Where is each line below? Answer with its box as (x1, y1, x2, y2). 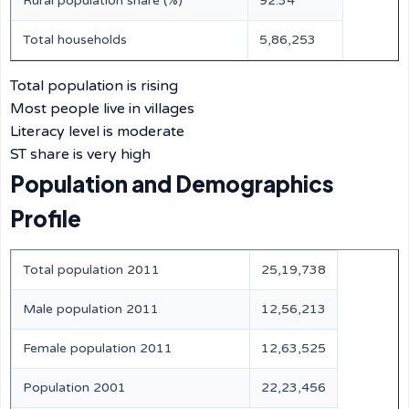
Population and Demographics (10, 170, 334, 197)
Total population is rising (10, 77, 178, 95)
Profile (10, 204, 81, 232)
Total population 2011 (23, 262, 160, 278)
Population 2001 (23, 380, 126, 395)
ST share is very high (10, 145, 151, 163)
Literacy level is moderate (10, 122, 184, 141)
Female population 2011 (23, 341, 173, 356)
